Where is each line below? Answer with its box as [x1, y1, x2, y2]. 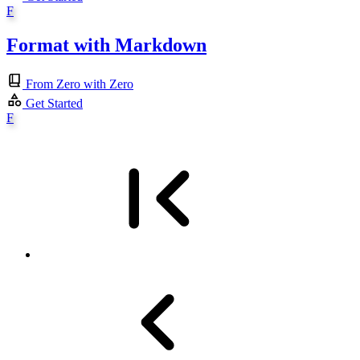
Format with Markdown [6, 35, 207, 56]
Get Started [26, 96, 83, 111]
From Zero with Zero [26, 77, 133, 92]
